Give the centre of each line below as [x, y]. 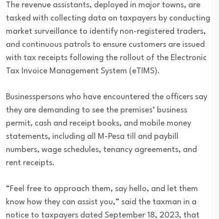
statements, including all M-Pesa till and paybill [92, 137]
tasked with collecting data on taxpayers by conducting [108, 18]
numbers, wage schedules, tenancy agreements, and [101, 150]
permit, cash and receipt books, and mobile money [99, 123]
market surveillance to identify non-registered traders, [106, 32]
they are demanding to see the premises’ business [97, 110]
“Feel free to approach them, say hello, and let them [102, 189]
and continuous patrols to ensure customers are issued [105, 45]
